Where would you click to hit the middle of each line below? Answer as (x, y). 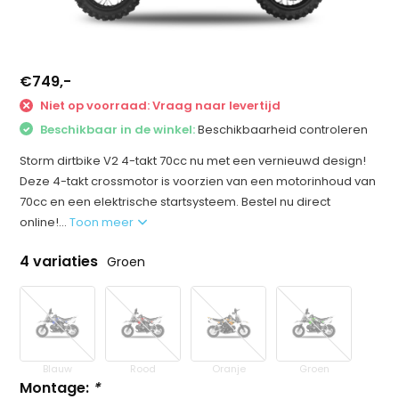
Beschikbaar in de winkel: (118, 129)
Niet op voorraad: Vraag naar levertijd (159, 106)
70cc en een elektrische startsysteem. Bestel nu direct (175, 202)
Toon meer (103, 222)
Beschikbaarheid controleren (283, 129)
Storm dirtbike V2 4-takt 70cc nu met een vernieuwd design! (193, 161)
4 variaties (61, 261)
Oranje (228, 369)
